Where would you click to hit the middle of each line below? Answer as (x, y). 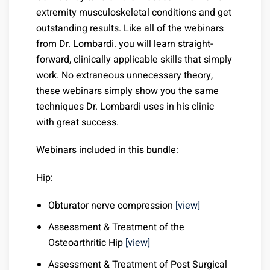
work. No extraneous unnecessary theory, (124, 76)
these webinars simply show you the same (127, 91)
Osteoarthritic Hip (87, 243)
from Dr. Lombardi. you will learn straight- (124, 44)
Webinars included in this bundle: (107, 150)
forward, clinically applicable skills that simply (134, 60)
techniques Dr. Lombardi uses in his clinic (125, 107)
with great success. (77, 123)
